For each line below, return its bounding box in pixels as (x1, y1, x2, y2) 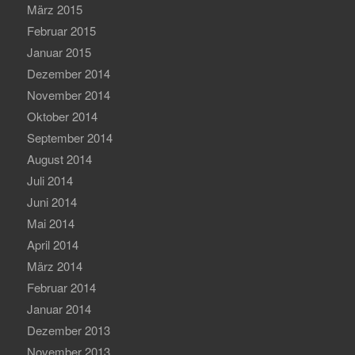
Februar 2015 (26, 21, 96, 39)
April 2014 (26, 235, 78, 253)
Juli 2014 (26, 171, 73, 189)
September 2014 (26, 128, 113, 146)
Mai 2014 (26, 214, 74, 231)
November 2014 (26, 86, 110, 103)
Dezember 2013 (26, 321, 110, 338)
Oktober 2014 (26, 107, 97, 124)
